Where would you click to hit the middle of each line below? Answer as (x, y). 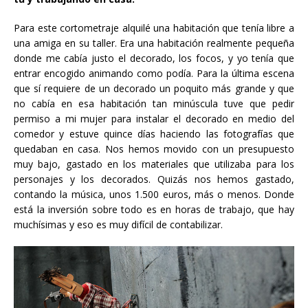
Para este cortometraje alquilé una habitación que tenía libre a (154, 28)
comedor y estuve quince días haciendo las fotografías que (154, 134)
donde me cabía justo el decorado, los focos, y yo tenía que (154, 58)
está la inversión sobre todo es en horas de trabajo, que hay (154, 210)
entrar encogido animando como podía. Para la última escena (154, 74)
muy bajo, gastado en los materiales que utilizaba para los (154, 164)
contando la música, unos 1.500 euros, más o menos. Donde (154, 195)
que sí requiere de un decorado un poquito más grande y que (154, 89)
